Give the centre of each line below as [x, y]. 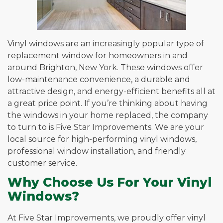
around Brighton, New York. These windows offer [105, 67]
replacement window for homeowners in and [98, 55]
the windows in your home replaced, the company [108, 115]
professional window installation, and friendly [97, 151]
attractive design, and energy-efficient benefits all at [111, 91]
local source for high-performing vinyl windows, [102, 139]
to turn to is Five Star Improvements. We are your [106, 127]
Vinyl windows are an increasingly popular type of [106, 43]
